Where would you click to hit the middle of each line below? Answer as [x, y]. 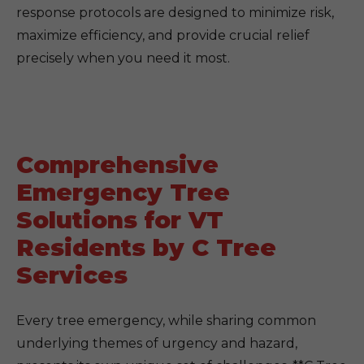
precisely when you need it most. [123, 58]
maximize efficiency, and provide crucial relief [163, 35]
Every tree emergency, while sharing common [166, 321]
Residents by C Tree [146, 247]
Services [72, 275]
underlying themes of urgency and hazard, [157, 343]
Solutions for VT [120, 220]
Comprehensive [117, 165]
